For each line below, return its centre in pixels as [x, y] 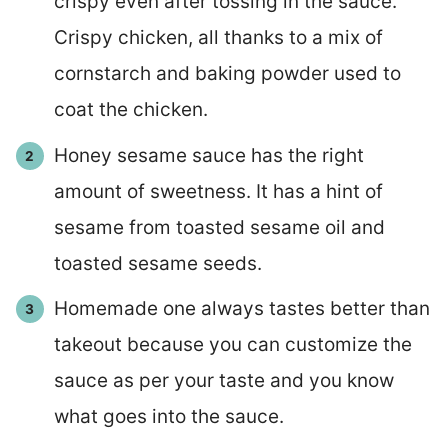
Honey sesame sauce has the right [208, 155]
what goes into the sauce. [168, 417]
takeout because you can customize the [232, 345]
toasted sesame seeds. [157, 263]
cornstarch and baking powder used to [227, 74]
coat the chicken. [130, 110]
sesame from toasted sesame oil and [219, 227]
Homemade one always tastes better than [241, 309]
